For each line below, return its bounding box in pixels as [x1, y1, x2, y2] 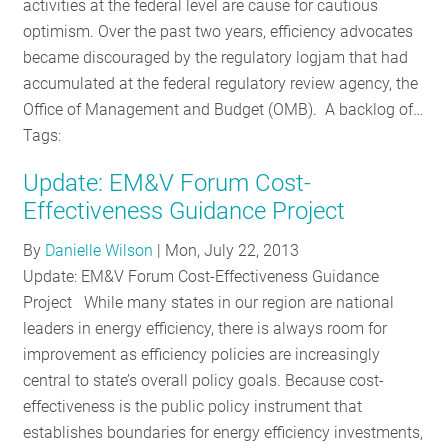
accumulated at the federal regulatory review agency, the [23, 74, 419, 93]
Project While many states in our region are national [23, 293, 395, 313]
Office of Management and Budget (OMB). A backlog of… [23, 100, 424, 119]
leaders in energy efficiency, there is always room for [23, 319, 388, 339]
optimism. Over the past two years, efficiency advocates [23, 22, 414, 41]
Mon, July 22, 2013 [165, 241, 300, 261]
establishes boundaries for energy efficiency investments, [23, 423, 424, 443]
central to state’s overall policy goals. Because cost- [23, 371, 385, 391]
